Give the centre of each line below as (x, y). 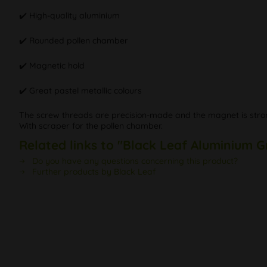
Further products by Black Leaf (93, 172)
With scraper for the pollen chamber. (91, 126)
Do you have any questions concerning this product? (134, 161)
